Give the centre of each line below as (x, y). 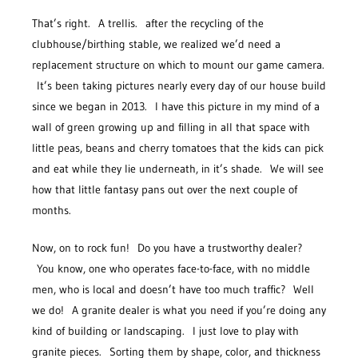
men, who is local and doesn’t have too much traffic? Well (173, 289)
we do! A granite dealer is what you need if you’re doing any (179, 310)
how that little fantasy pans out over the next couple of (165, 189)
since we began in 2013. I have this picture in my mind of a (176, 106)
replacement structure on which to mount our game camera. (178, 64)
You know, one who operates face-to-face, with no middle (171, 268)
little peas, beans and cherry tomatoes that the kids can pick (178, 147)
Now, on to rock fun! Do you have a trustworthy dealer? (167, 247)
